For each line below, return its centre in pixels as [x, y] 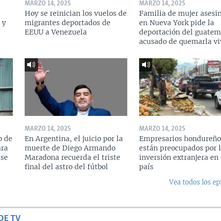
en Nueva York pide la [176, 22]
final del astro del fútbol [66, 166]
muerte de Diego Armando [70, 148]
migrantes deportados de [67, 22]
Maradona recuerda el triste [72, 157]
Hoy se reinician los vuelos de [75, 13]
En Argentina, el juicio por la [74, 138]
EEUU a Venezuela [55, 32]
